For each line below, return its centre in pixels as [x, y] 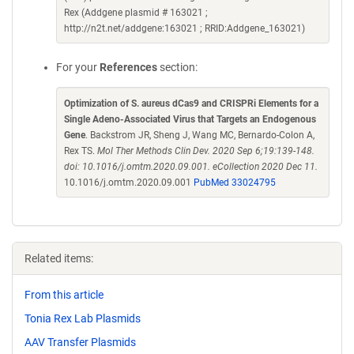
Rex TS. [81, 151]
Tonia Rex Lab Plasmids [83, 318]
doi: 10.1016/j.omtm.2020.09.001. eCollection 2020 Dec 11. [191, 167]
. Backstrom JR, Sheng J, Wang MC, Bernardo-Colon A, [200, 135]
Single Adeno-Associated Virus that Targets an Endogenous [190, 119]
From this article [64, 295]
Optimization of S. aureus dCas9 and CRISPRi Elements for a [191, 104]
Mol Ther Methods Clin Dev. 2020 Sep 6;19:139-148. [206, 151]
